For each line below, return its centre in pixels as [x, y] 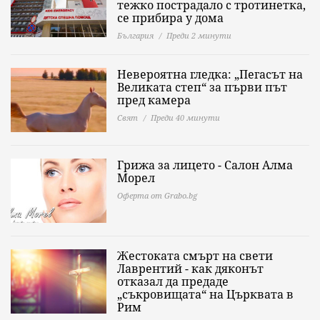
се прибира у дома [170, 18]
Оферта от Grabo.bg [157, 196]
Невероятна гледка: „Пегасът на [210, 75]
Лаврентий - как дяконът [190, 269]
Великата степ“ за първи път [202, 87]
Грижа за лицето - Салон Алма [205, 165]
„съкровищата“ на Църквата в [205, 295]
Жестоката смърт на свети [195, 256]
